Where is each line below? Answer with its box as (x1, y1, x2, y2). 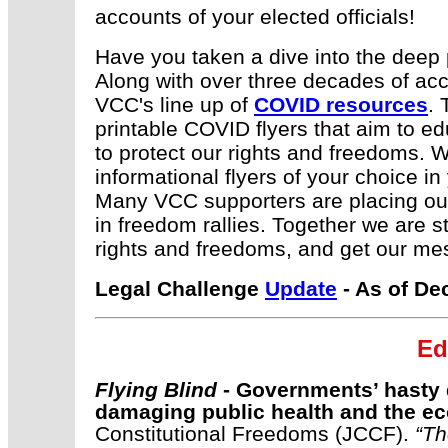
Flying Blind (95, 377, 217, 401)
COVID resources (254, 92, 428, 116)
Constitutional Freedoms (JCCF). (95, 421, 415, 445)
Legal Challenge (95, 276, 265, 300)
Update (265, 276, 337, 300)
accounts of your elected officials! (95, 4, 415, 28)
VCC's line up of (95, 92, 254, 116)
